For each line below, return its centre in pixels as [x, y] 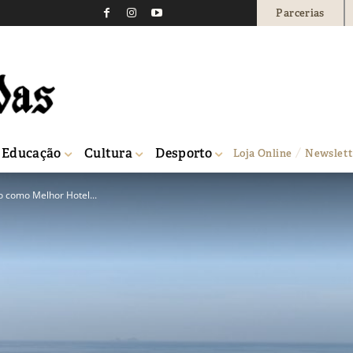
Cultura [108, 153]
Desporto [184, 153]
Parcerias [300, 13]
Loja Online [263, 153]
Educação [32, 153]
